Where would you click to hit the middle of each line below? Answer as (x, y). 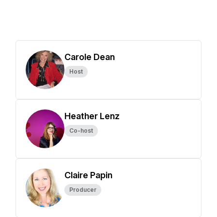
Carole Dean (90, 57)
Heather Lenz (92, 116)
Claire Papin (88, 175)
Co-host (81, 131)
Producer (83, 190)
